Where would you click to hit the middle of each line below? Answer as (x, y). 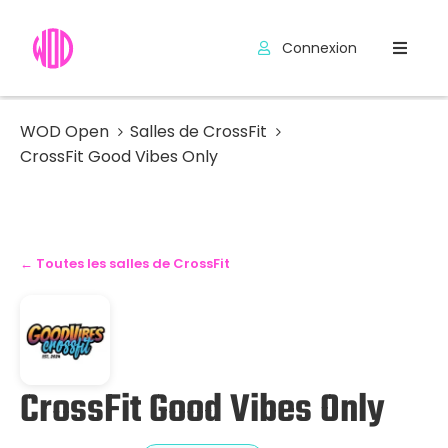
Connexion (317, 48)
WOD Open (64, 131)
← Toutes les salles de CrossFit (125, 263)
